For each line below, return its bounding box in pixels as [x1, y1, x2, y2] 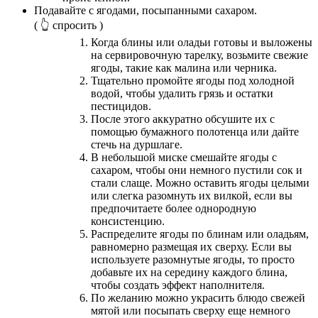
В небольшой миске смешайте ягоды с [91, 151, 277, 164]
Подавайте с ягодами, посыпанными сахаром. [34, 4, 257, 17]
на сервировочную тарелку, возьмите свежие [91, 49, 308, 62]
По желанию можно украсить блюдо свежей [91, 292, 305, 305]
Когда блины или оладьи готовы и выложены [91, 36, 312, 49]
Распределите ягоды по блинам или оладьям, [91, 228, 309, 241]
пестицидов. [91, 100, 151, 113]
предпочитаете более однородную [91, 202, 256, 215]
